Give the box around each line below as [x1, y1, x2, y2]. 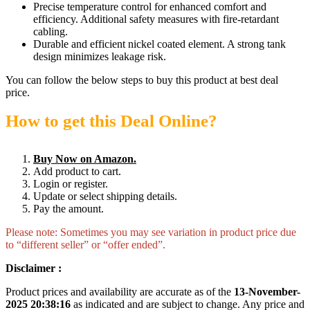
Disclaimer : [6, 262, 62, 274]
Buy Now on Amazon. [33, 153, 136, 165]
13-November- [234, 286, 300, 298]
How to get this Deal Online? [6, 111, 217, 130]
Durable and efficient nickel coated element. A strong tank [33, 38, 286, 50]
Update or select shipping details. [33, 190, 177, 202]
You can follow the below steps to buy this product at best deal [6, 74, 278, 86]
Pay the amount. [33, 203, 104, 215]
